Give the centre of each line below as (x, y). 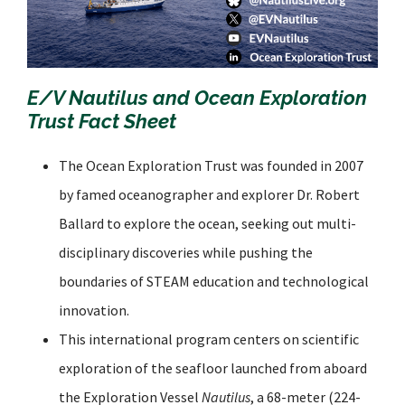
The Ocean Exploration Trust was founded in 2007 (211, 165)
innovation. (95, 310)
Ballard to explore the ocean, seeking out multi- (207, 223)
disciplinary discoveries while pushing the (186, 252)
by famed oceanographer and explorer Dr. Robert (209, 194)
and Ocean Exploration (258, 97)
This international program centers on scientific (209, 339)
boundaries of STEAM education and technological (214, 281)
